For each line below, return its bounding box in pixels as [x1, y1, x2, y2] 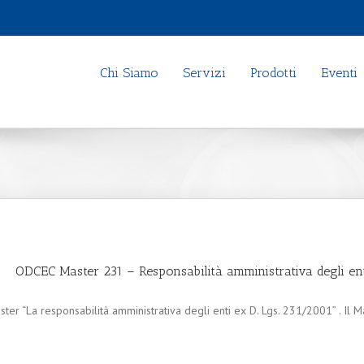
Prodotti [250, 65, 297, 80]
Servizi [183, 65, 226, 80]
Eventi [321, 65, 357, 80]
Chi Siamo [100, 65, 158, 80]
